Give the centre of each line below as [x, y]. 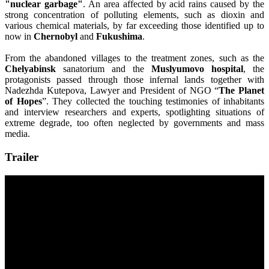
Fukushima [119, 37]
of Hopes [23, 101]
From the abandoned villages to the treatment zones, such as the [134, 58]
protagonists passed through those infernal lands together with [134, 80]
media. [17, 134]
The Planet [241, 91]
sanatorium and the [104, 69]
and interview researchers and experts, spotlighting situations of [134, 112]
